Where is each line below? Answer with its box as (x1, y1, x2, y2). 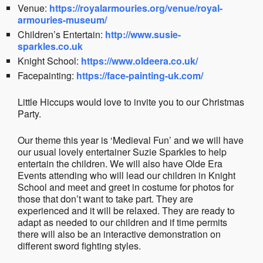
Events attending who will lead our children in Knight (18, 168, 235, 182)
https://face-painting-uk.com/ (76, 69, 203, 82)
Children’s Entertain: (18, 28, 105, 41)
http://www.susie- (105, 28, 181, 41)
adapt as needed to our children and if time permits (18, 215, 227, 229)
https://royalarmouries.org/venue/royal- (49, 1, 222, 15)
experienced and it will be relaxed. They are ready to (18, 204, 235, 217)
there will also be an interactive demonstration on (18, 227, 221, 241)
